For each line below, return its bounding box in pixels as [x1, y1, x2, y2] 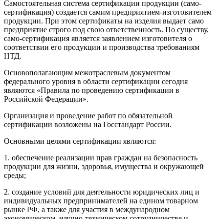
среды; [4, 171, 26, 180]
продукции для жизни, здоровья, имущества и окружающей [4, 162, 204, 171]
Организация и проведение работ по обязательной [4, 111, 173, 120]
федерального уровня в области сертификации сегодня [4, 77, 188, 86]
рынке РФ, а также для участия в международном [4, 205, 170, 214]
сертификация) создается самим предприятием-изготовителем [4, 8, 212, 17]
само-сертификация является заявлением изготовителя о [4, 34, 192, 43]
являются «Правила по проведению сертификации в [4, 86, 179, 95]
